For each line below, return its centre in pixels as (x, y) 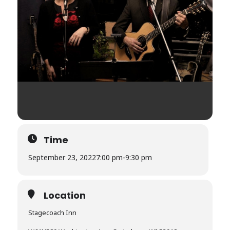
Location (65, 195)
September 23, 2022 (62, 157)
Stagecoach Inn (53, 213)
